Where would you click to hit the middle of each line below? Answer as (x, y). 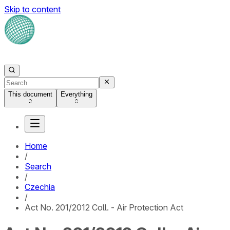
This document (30, 94)
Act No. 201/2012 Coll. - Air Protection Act (104, 207)
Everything (76, 94)
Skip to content (32, 9)
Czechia (40, 187)
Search (38, 166)
